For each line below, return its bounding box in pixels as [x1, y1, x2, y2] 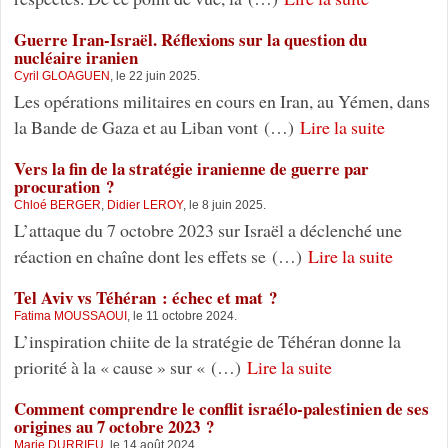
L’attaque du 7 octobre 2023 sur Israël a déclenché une [13, 218, 402, 243]
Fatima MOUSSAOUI [13, 310, 127, 323]
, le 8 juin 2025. [182, 199, 266, 212]
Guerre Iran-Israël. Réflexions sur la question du [13, 27, 367, 53]
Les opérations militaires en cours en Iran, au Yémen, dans [13, 89, 430, 114]
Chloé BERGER [13, 199, 101, 212]
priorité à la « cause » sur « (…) [13, 355, 247, 380]
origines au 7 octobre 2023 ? [13, 414, 214, 440]
